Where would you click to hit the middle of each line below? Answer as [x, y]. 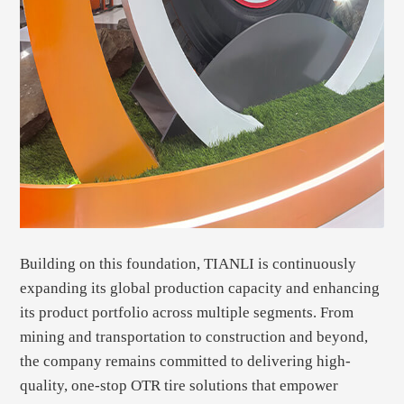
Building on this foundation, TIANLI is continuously [188, 264]
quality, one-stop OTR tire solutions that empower [179, 386]
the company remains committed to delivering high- [186, 362]
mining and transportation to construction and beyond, [194, 337]
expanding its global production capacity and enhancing [200, 289]
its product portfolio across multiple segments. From [187, 313]
